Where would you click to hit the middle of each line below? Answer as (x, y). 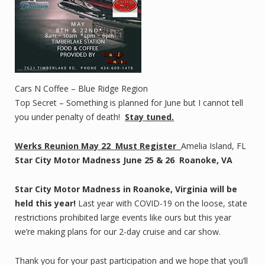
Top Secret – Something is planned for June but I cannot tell (130, 103)
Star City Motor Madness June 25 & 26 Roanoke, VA (126, 160)
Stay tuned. (149, 117)
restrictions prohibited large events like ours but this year (123, 217)
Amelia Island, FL (215, 146)
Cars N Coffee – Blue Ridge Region (81, 88)
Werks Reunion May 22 (64, 146)
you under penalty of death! (70, 117)
